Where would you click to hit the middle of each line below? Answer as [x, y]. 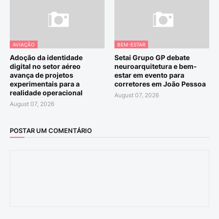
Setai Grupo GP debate [152, 57]
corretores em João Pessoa [160, 84]
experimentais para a [45, 84]
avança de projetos [42, 75]
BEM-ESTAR [131, 44]
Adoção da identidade [46, 57]
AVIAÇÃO [24, 44]
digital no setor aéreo [45, 66]
